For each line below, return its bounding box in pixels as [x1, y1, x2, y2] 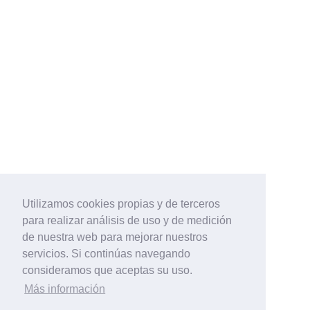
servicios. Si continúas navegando [22, 248, 190, 260]
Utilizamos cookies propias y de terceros [22, 198, 220, 210]
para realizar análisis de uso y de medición [22, 215, 232, 227]
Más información [24, 283, 106, 295]
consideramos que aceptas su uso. [22, 264, 192, 277]
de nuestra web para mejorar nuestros [22, 231, 208, 244]
